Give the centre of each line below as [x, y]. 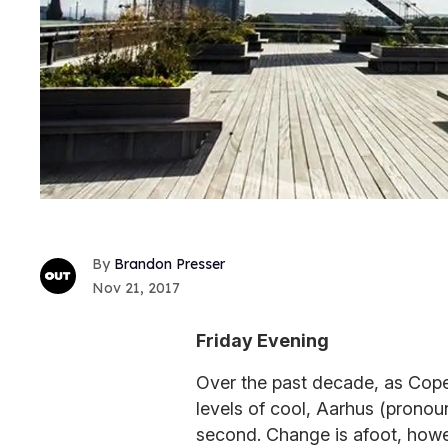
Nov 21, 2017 [136, 288]
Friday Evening [262, 341]
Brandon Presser [169, 264]
